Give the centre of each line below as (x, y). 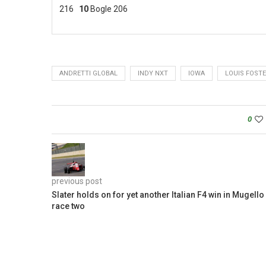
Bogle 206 (108, 9)
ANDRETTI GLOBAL (88, 73)
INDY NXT (153, 73)
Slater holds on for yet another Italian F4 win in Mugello (158, 194)
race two (68, 206)
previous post (77, 181)
